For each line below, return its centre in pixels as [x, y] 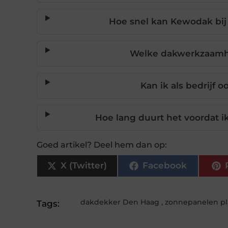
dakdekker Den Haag [120, 202]
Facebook [164, 166]
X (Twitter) [83, 166]
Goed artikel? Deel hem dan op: [102, 145]
